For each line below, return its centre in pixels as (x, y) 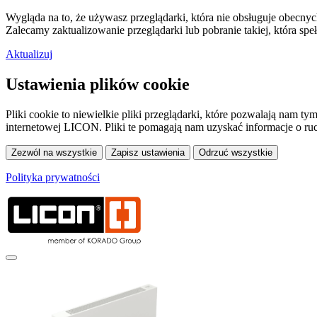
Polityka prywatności (53, 177)
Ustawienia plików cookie (98, 84)
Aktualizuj (29, 54)
